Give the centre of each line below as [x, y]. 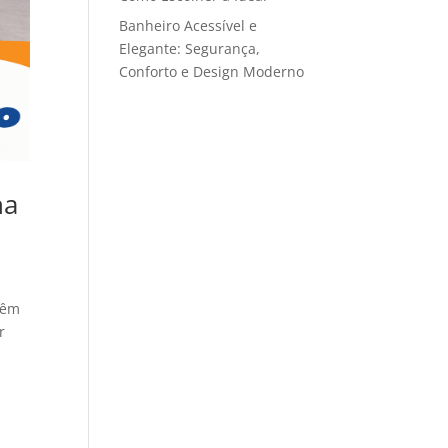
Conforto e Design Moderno [212, 71]
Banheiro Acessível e [188, 25]
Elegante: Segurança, [190, 48]
